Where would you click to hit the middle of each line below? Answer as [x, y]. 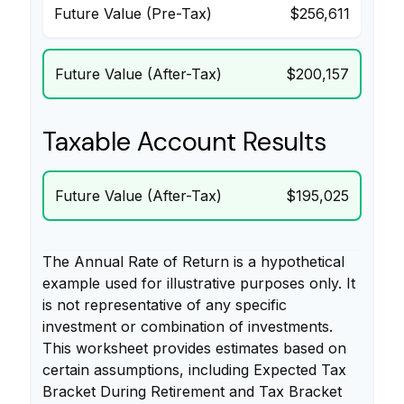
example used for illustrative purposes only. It [199, 283]
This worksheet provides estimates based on [194, 348]
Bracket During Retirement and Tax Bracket [192, 391]
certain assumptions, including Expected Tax [194, 369]
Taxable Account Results [184, 141]
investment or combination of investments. [188, 326]
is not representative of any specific [165, 304]
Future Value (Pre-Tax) [133, 13]
